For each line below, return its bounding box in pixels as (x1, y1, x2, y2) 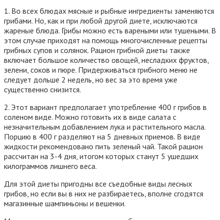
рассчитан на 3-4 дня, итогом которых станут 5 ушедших (4, 151, 198, 161)
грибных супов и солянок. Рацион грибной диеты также (4, 45, 190, 55)
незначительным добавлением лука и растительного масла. (4, 121, 205, 132)
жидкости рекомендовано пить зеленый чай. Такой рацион (4, 141, 203, 151)
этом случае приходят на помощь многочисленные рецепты (4, 35, 207, 45)
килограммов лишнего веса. (4, 161, 97, 171)
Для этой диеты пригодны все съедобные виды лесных (4, 178, 192, 189)
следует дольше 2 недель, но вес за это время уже (4, 74, 177, 84)
